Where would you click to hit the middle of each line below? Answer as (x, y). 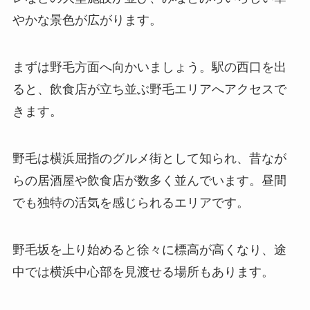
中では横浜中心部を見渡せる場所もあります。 (143, 272)
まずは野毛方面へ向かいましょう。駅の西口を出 (149, 67)
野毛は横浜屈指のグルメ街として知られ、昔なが (149, 158)
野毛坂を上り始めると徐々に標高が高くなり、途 (149, 249)
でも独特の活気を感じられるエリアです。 (130, 202)
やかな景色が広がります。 (87, 20)
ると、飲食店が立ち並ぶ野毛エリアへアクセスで (149, 89)
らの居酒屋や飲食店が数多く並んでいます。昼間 (149, 180)
